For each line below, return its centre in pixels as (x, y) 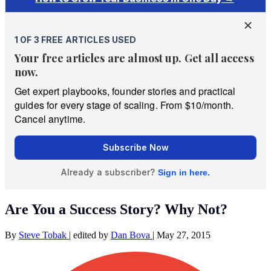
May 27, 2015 (184, 235)
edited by (92, 235)
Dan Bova (132, 235)
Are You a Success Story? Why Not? (116, 209)
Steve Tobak (44, 235)
